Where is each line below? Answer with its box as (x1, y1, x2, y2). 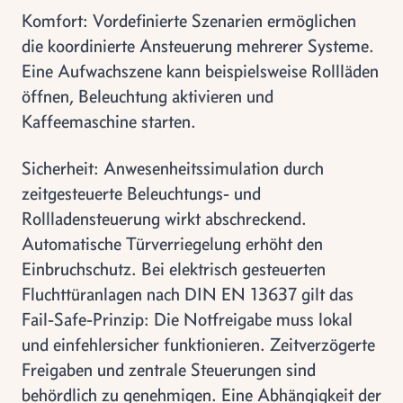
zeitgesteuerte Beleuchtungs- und (22, 182, 261, 204)
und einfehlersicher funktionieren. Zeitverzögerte (22, 333, 375, 355)
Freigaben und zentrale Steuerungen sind (22, 358, 316, 381)
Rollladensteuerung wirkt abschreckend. (22, 207, 307, 229)
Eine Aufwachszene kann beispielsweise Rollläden (22, 59, 379, 82)
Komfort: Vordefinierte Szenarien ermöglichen (22, 9, 356, 31)
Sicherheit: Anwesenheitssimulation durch (22, 157, 324, 179)
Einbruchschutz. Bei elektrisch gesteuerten (22, 257, 326, 280)
